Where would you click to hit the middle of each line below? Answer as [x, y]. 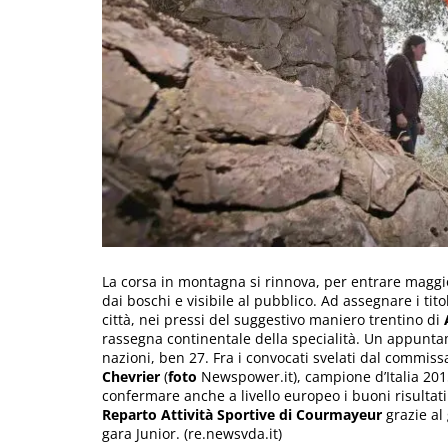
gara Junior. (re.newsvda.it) [192, 433]
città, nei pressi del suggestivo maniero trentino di [273, 319]
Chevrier [133, 376]
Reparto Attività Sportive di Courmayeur [242, 414]
